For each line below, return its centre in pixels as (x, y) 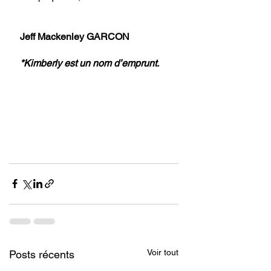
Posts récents (42, 254)
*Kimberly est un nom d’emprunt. (90, 63)
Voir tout (163, 252)
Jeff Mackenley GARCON (76, 36)
